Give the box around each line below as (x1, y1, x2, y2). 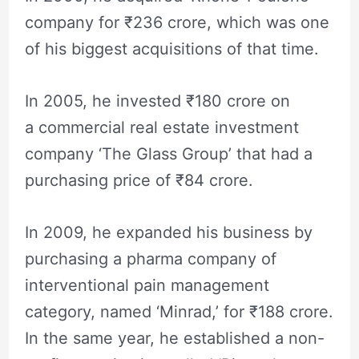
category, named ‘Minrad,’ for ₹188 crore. (24, 301, 333, 321)
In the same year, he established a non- (24, 328, 325, 348)
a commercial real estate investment (24, 117, 299, 137)
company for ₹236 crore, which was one (24, 12, 329, 32)
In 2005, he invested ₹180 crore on (24, 91, 290, 111)
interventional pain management (24, 275, 269, 295)
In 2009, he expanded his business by (24, 222, 313, 242)
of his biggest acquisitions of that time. (24, 38, 319, 58)
